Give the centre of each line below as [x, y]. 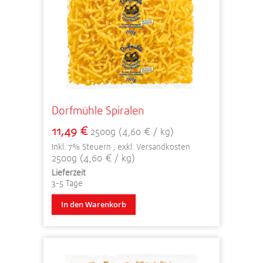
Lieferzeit [69, 172]
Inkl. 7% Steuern [82, 146]
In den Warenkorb [94, 204]
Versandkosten [163, 146]
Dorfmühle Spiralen [98, 110]
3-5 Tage [67, 183]
